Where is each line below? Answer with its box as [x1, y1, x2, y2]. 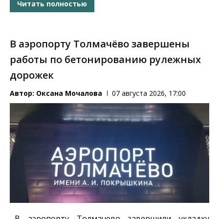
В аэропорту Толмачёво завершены [10, 37, 190, 51]
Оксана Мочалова [36, 88, 102, 98]
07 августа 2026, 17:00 [112, 88, 186, 98]
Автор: [10, 88, 36, 98]
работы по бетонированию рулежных [10, 53, 201, 66]
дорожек [10, 68, 54, 82]
